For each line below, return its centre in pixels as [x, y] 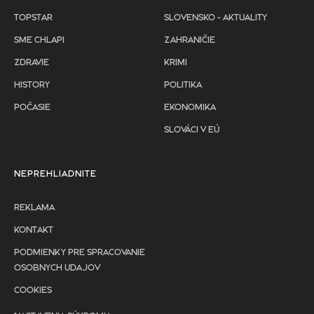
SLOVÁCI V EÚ [192, 130]
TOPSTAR [33, 18]
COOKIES [33, 290]
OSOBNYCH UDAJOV [57, 268]
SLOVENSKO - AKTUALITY [216, 18]
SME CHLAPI [39, 40]
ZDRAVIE [32, 62]
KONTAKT [34, 230]
